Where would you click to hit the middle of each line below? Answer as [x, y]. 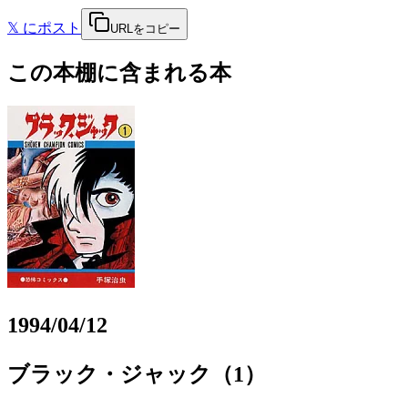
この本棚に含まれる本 [119, 72]
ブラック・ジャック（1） [137, 374]
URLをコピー [145, 28]
